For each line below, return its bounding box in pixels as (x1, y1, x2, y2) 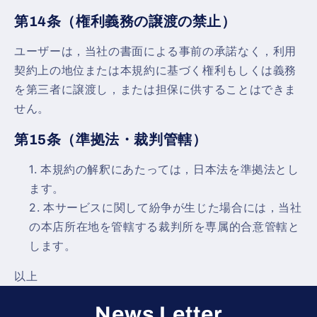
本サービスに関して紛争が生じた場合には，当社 (42, 201, 302, 215)
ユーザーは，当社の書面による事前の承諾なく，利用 (14, 45, 297, 59)
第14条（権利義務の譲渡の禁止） (14, 13, 236, 29)
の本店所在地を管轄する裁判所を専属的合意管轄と (29, 220, 300, 234)
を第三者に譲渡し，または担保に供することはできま (14, 83, 297, 97)
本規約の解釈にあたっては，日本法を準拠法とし (40, 163, 299, 177)
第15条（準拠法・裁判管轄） (14, 131, 207, 147)
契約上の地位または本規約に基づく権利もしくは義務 (14, 64, 297, 78)
